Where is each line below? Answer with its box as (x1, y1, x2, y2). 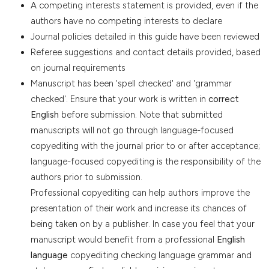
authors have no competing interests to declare (30, 15, 222, 26)
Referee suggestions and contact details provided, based (30, 46, 261, 58)
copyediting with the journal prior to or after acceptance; (30, 140, 260, 151)
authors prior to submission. (30, 171, 142, 183)
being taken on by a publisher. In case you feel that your (30, 218, 255, 229)
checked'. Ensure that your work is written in (30, 93, 208, 104)
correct (208, 93, 239, 104)
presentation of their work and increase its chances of (30, 202, 247, 214)
